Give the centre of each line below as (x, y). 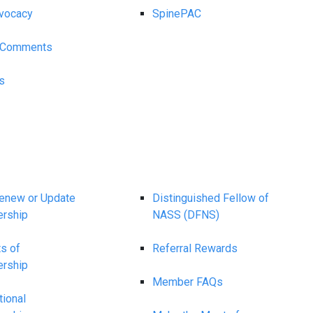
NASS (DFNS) (186, 215)
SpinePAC (177, 14)
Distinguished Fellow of (211, 198)
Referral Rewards (195, 248)
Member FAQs (188, 282)
